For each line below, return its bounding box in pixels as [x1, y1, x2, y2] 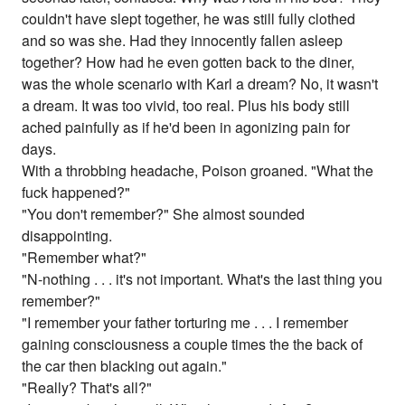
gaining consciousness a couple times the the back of [22, 334, 363, 355]
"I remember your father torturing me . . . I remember [22, 312, 349, 334]
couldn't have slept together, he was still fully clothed [22, 8, 356, 30]
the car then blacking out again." [22, 355, 228, 377]
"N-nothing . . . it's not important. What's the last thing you [22, 268, 383, 290]
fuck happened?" [22, 182, 131, 203]
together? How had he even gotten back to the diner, [22, 52, 355, 73]
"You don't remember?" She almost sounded [22, 203, 306, 225]
